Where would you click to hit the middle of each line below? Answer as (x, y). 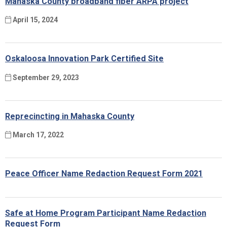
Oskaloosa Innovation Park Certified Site (84, 59)
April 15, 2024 (34, 20)
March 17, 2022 (37, 135)
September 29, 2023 (45, 77)
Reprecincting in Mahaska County (70, 116)
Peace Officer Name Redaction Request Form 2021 (104, 174)
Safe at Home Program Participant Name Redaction (106, 213)
